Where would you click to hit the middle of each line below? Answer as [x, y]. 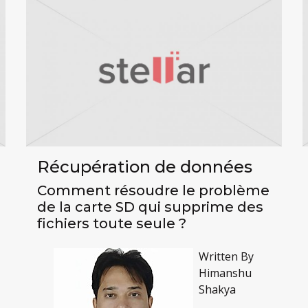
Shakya [217, 290]
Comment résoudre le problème [153, 191]
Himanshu [225, 273]
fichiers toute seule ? [111, 224]
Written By [226, 257]
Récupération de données [144, 167]
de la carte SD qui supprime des [150, 207]
